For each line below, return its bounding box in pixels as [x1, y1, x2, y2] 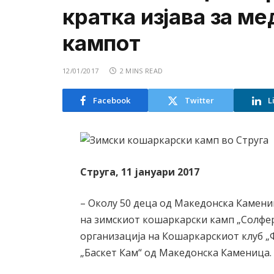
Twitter [185, 94, 214, 106]
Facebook [93, 94, 130, 106]
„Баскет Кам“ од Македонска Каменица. [80, 246, 272, 260]
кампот [62, 30, 141, 56]
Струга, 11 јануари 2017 [80, 165, 200, 179]
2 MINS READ [119, 66, 163, 75]
